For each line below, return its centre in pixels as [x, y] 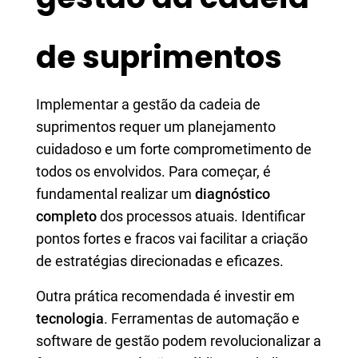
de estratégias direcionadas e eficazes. [160, 261]
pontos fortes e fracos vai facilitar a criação [172, 239]
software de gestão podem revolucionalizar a [179, 341]
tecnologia [70, 318]
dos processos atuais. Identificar [201, 216]
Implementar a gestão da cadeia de [148, 104]
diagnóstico [233, 194]
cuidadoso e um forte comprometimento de [174, 149]
